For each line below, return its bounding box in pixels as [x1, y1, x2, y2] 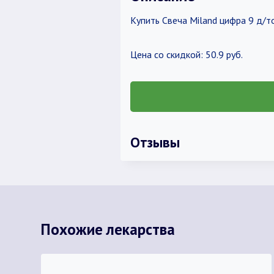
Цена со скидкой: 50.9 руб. [130, 48, 243, 61]
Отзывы [130, 133, 180, 151]
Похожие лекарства [40, 219, 175, 239]
